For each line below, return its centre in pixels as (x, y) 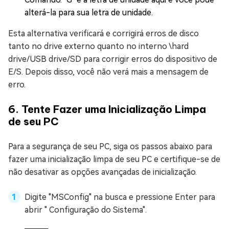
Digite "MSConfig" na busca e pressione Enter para (120, 197)
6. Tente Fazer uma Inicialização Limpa (107, 109)
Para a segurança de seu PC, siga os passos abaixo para (110, 146)
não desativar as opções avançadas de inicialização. (102, 172)
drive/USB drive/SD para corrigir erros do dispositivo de (113, 59)
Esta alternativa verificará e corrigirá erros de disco (104, 33)
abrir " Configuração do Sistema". (86, 210)
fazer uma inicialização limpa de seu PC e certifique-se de (114, 159)
